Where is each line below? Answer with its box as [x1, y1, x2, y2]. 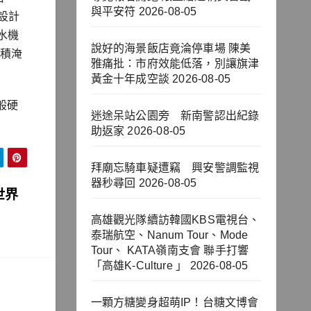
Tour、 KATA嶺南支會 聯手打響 [90, 244, 249, 257]
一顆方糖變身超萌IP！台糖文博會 [90, 296, 259, 309]
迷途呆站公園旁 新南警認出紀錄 [90, 110, 260, 122]
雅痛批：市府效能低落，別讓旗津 [90, 58, 260, 70]
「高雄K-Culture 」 [90, 260, 187, 272]
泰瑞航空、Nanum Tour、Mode [90, 229, 249, 242]
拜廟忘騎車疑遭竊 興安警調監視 [90, 162, 260, 174]
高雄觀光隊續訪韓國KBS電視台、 [90, 214, 260, 226]
